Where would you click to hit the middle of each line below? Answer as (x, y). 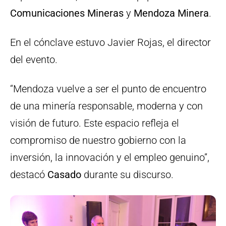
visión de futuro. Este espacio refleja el (95, 123)
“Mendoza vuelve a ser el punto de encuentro (108, 89)
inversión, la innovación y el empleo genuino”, (110, 158)
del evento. (34, 60)
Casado (64, 175)
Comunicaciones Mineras (67, 13)
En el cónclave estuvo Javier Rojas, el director (110, 43)
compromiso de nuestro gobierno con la (98, 140)
